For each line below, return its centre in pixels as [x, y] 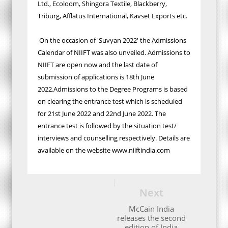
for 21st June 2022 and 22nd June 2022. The [102, 113]
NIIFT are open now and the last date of [97, 64]
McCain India [151, 208]
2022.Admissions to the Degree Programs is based [113, 89]
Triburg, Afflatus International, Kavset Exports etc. [112, 16]
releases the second [151, 218]
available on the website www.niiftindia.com [104, 150]
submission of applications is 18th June [96, 77]
